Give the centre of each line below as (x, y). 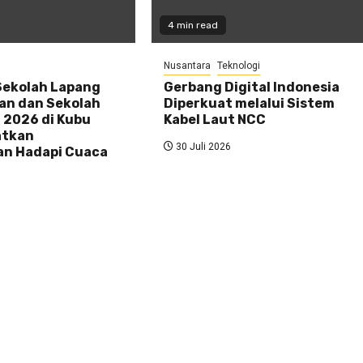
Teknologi (239, 65)
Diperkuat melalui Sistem (250, 103)
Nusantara (188, 65)
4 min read (193, 25)
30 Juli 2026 (203, 146)
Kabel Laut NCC (215, 119)
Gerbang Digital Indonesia (252, 87)
